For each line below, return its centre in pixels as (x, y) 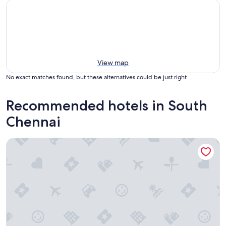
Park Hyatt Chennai (40, 143)
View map (113, 63)
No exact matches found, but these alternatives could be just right (96, 77)
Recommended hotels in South (107, 105)
